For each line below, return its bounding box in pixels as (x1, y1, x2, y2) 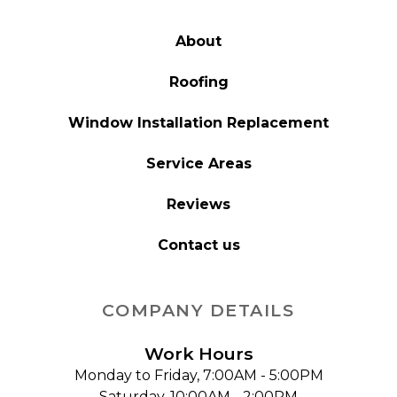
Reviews (167, 196, 230, 213)
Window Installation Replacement (68, 114, 329, 131)
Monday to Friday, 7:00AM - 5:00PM (74, 367, 323, 384)
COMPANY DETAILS (102, 300, 295, 321)
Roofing (168, 74, 229, 90)
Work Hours (144, 343, 253, 364)
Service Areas (145, 155, 252, 172)
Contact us (157, 237, 240, 253)
